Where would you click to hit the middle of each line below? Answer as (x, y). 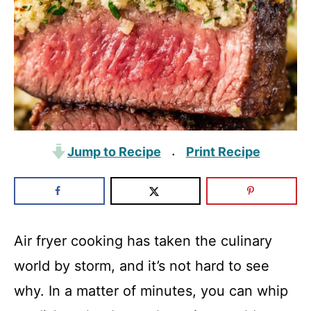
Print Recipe (223, 152)
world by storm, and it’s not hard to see (142, 266)
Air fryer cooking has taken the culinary (143, 241)
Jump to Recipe (114, 152)
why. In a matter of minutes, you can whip (151, 291)
